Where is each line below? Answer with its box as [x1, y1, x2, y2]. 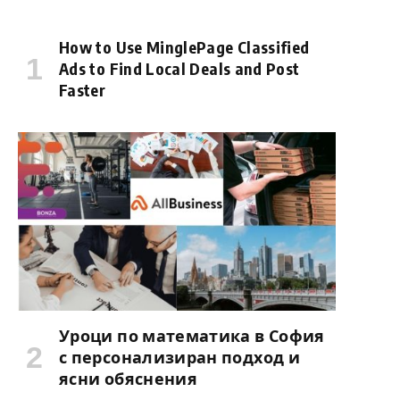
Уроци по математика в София [59, 325, 325, 346]
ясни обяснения [59, 368, 198, 389]
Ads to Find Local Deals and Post [59, 58, 300, 79]
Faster [59, 79, 106, 100]
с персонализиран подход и [59, 346, 300, 368]
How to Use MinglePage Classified [59, 37, 310, 57]
